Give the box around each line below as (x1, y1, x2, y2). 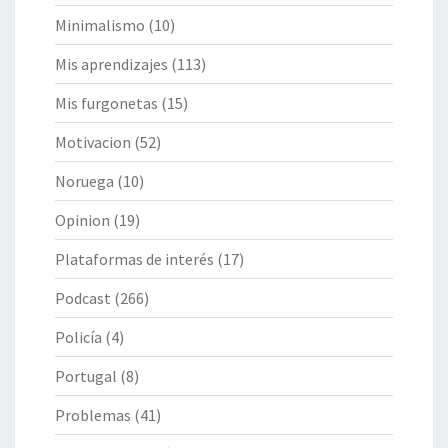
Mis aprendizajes (55, 54, 168, 75)
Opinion (55, 210, 110, 231)
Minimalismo (55, 15, 145, 36)
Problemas (55, 405, 131, 426)
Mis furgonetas (55, 93, 158, 114)
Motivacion (55, 132, 131, 153)
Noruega (55, 171, 114, 192)
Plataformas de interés (55, 249, 214, 270)
